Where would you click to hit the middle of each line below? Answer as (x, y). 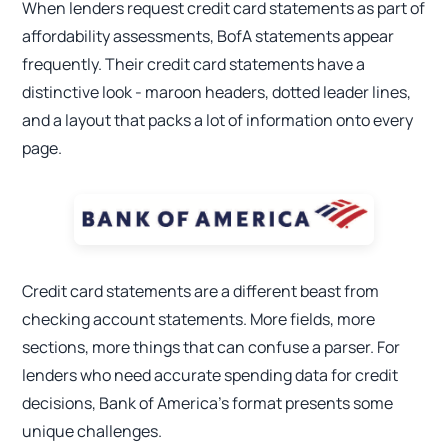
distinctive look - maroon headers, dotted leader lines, (217, 92)
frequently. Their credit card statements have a (194, 64)
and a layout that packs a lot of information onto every (218, 120)
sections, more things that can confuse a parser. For (211, 346)
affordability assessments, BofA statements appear (208, 36)
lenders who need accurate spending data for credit (210, 374)
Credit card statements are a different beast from (201, 290)
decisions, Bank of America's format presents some (208, 402)
